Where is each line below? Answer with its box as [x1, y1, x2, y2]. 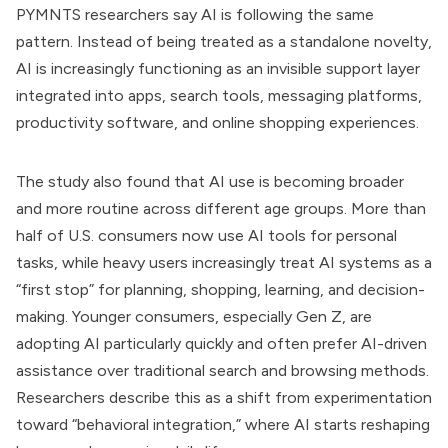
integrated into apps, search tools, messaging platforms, [16, 86, 422, 105]
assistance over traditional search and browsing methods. [16, 361, 429, 380]
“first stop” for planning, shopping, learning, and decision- [16, 280, 425, 299]
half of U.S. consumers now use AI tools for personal [16, 226, 397, 245]
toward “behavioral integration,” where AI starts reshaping [16, 415, 430, 434]
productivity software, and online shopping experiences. [16, 113, 419, 132]
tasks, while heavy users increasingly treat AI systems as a [16, 253, 432, 272]
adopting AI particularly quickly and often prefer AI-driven [16, 334, 427, 353]
